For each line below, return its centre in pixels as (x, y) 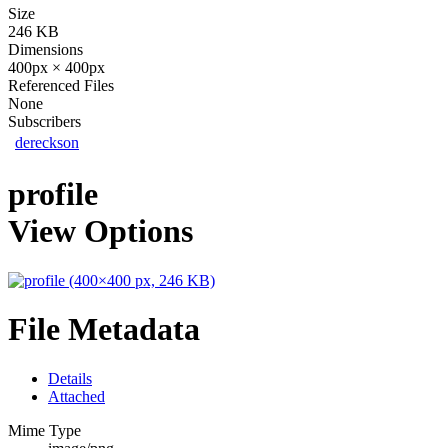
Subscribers (44, 121)
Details (70, 378)
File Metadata (104, 329)
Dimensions (45, 49)
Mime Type (44, 430)
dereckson (47, 142)
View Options (100, 231)
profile (53, 194)
